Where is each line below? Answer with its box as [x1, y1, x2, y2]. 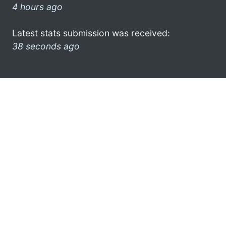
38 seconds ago [12, 40, 80, 51]
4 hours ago [12, 1, 63, 12]
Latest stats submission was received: [12, 27, 170, 38]
